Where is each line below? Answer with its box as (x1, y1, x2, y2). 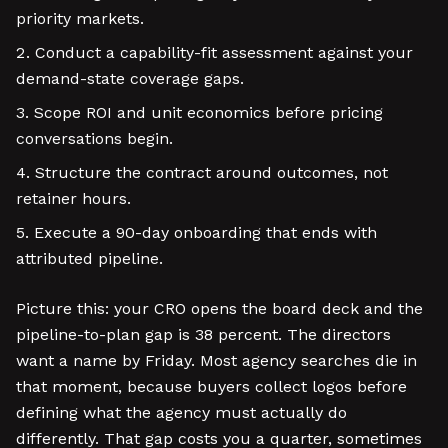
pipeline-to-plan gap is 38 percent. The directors (16, 325, 391, 344)
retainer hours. (16, 189, 131, 208)
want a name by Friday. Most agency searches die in (16, 351, 417, 370)
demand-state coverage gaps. (16, 69, 244, 88)
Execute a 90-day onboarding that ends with (34, 223, 377, 242)
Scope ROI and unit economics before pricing (34, 103, 383, 122)
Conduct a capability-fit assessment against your (35, 43, 413, 62)
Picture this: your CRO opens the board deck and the (16, 299, 423, 318)
